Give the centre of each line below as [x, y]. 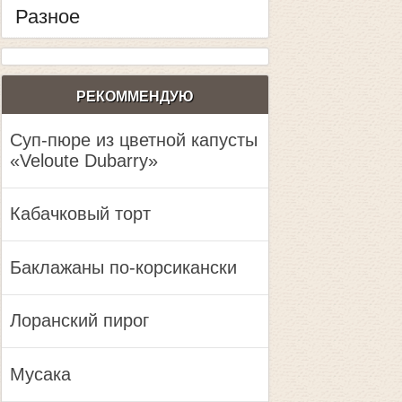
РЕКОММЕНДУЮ [135, 96]
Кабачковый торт [80, 214]
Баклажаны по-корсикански [123, 267]
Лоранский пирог [79, 321]
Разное [47, 17]
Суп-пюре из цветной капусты [133, 140]
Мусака [40, 375]
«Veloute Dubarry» [83, 160]
